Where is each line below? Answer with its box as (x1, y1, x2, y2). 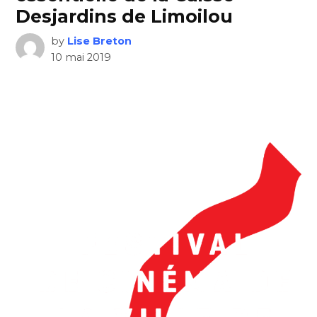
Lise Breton (67, 34, 132, 47)
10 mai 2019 (50, 50, 111, 64)
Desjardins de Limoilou (16, 5, 234, 27)
